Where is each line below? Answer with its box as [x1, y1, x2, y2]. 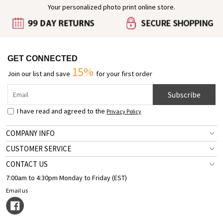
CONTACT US [6, 159, 48, 169]
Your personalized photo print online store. [48, 2, 175, 11]
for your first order [96, 69, 152, 78]
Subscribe [168, 90, 201, 100]
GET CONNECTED [7, 54, 78, 63]
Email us [6, 187, 28, 194]
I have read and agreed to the [17, 107, 107, 115]
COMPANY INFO [6, 128, 55, 138]
